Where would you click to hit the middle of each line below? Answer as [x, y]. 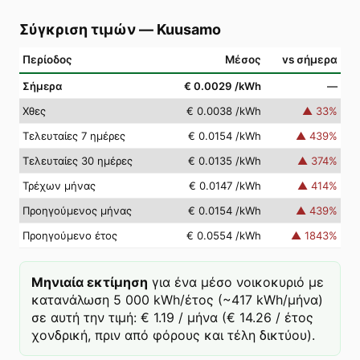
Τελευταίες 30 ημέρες [78, 161]
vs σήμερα [310, 59]
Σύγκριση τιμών [78, 29]
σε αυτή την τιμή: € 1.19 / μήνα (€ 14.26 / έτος [172, 317]
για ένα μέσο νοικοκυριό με [238, 282]
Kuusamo [189, 29]
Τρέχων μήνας [59, 186]
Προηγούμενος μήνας [77, 211]
